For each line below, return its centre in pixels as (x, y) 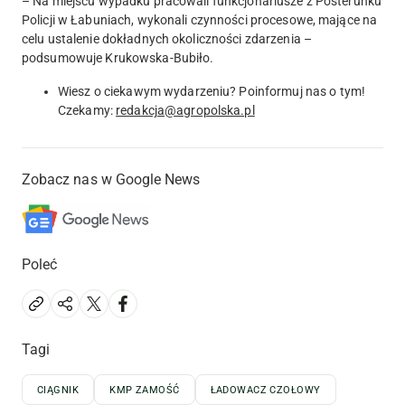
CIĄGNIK (58, 391)
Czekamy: (87, 111)
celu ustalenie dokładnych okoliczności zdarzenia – (167, 39)
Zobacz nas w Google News (111, 180)
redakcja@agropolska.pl (185, 111)
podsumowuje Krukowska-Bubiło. (118, 58)
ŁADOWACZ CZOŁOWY (265, 391)
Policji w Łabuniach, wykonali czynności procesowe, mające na (200, 20)
